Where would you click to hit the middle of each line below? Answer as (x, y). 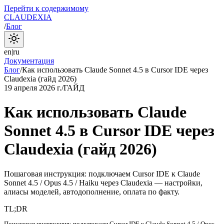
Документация (29, 61)
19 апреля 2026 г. (33, 88)
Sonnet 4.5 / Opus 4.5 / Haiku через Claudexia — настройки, (103, 182)
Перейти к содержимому (46, 8)
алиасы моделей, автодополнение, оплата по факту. (92, 191)
